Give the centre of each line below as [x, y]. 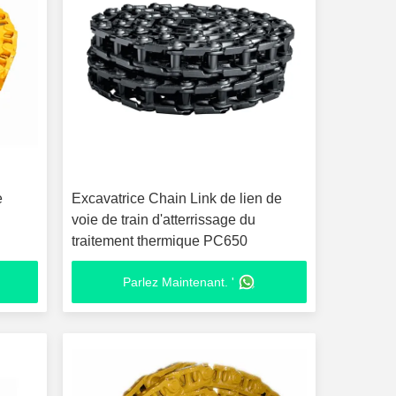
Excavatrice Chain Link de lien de [176, 198]
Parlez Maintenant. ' [178, 282]
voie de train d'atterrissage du [163, 220]
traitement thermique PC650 [159, 241]
